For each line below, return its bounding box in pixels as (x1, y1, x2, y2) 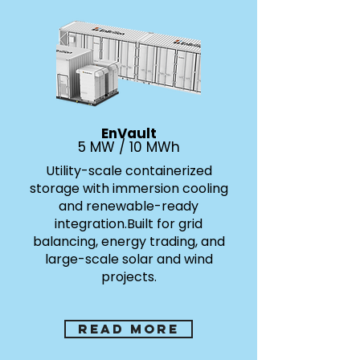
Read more (78, 321, 179, 337)
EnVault (100, 124, 157, 143)
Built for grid (127, 215, 202, 233)
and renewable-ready (59, 197, 198, 215)
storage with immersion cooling (29, 179, 228, 198)
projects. (100, 268, 157, 286)
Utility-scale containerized (45, 162, 212, 180)
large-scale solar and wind (44, 250, 213, 268)
